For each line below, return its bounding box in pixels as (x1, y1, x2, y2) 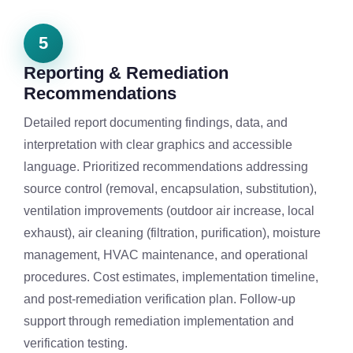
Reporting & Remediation (24, 63, 229, 84)
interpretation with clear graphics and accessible (24, 138, 292, 152)
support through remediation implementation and (24, 314, 294, 329)
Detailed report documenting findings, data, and (24, 116, 288, 130)
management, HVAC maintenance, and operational (24, 248, 308, 262)
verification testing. (24, 336, 128, 351)
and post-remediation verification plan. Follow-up (24, 292, 295, 307)
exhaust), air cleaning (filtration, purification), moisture (24, 226, 321, 240)
